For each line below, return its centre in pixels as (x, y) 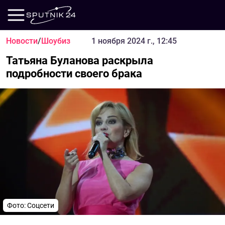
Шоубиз (56, 41)
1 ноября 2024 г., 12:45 (134, 41)
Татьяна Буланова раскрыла (80, 61)
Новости (22, 41)
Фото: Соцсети (31, 205)
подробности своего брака (74, 74)
